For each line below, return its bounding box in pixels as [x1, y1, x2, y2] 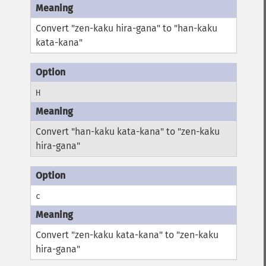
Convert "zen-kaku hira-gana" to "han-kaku [36, 23, 218, 34]
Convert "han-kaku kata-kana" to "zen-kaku [36, 126, 220, 137]
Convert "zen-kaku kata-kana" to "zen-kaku [36, 229, 219, 240]
